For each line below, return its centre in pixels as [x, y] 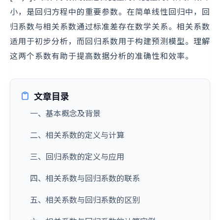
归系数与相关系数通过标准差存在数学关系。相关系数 [110, 26]
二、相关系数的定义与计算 [77, 135]
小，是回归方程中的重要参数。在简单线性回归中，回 [110, 11]
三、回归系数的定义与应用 [77, 156]
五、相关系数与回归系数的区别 [85, 199]
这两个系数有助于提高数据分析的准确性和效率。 [102, 55]
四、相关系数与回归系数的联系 [85, 178]
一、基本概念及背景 [65, 113]
